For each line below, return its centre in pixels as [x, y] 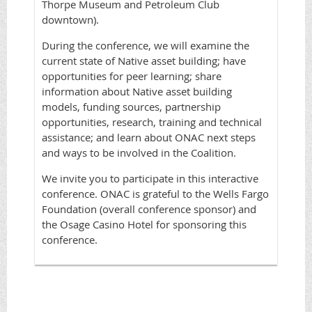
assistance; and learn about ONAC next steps [149, 137]
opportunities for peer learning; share [132, 76]
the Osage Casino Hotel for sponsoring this [144, 224]
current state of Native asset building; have [144, 61]
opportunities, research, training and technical [152, 122]
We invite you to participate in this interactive [150, 178]
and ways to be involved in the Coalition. [139, 153]
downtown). [70, 19]
